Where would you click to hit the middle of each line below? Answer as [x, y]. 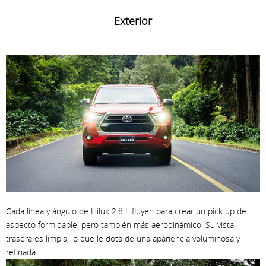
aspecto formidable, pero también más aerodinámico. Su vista [120, 224]
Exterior [133, 21]
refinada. [22, 252]
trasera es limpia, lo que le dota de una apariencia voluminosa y [123, 238]
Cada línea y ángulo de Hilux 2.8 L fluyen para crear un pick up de [126, 211]
